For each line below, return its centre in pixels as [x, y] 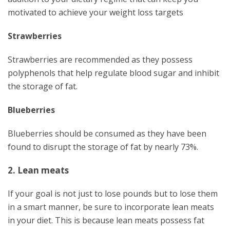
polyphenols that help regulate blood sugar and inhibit [113, 73]
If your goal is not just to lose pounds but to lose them [113, 194]
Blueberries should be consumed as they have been [107, 133]
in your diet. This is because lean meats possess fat [106, 220]
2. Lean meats [38, 170]
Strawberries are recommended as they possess [100, 60]
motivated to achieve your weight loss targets [95, 12]
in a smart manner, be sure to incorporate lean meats [111, 207]
